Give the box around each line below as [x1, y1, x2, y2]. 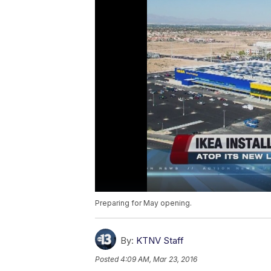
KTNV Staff [136, 235, 184, 247]
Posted [95, 255, 120, 264]
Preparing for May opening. [95, 198, 192, 208]
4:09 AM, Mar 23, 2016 [120, 255, 197, 264]
